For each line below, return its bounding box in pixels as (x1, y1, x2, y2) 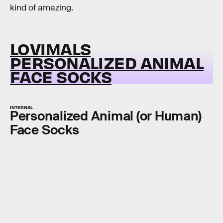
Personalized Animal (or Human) (10, 107, 202, 124)
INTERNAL (10, 104, 33, 110)
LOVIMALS (10, 38, 91, 59)
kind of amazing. (10, 2, 73, 13)
